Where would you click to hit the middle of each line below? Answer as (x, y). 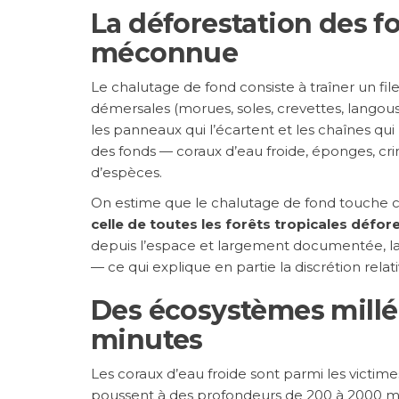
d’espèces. (126, 172)
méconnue (165, 53)
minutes (147, 339)
